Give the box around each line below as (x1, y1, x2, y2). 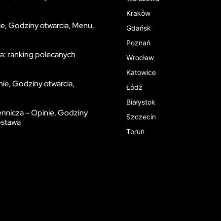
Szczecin (126, 112, 156, 121)
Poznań (126, 38, 150, 47)
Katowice (126, 68, 156, 76)
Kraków (126, 9, 150, 17)
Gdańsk (126, 24, 151, 32)
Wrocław (126, 53, 154, 62)
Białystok (126, 98, 155, 106)
